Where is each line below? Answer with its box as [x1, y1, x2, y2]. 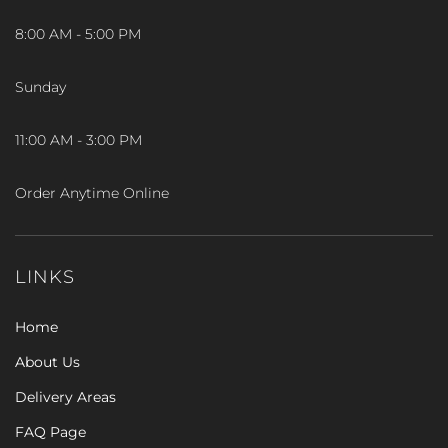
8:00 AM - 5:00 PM [15, 25, 141, 43]
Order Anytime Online [15, 184, 169, 202]
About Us [15, 353, 80, 371]
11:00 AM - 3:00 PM [15, 131, 142, 149]
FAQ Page [15, 423, 86, 441]
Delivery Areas [15, 388, 116, 406]
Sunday [15, 78, 66, 96]
